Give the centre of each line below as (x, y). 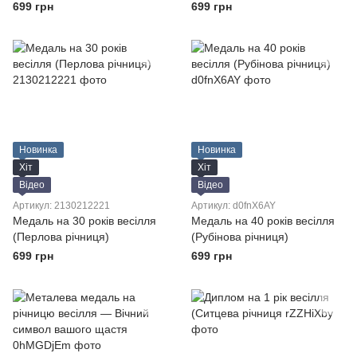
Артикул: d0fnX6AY (233, 206)
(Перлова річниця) (61, 237)
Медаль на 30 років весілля (84, 221)
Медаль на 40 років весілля (263, 221)
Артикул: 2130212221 (61, 206)
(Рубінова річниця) (240, 237)
